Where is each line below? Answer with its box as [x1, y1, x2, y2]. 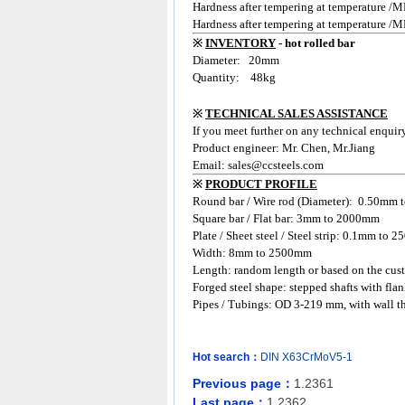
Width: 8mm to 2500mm [193, 246, 312, 259]
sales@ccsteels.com [228, 158, 324, 172]
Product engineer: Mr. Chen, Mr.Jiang [193, 141, 375, 155]
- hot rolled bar [276, 36, 355, 50]
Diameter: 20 [193, 53, 261, 67]
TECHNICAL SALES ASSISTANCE [205, 107, 388, 120]
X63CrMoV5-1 [282, 351, 353, 363]
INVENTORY [205, 36, 276, 50]
